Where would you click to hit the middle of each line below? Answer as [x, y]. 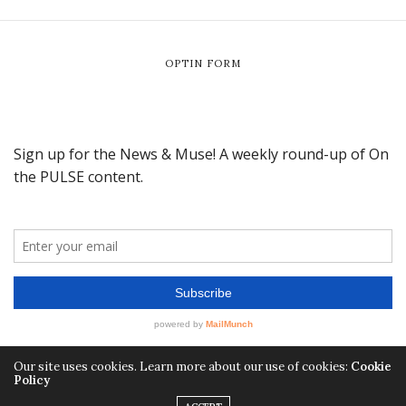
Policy [32, 380]
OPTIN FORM [203, 63]
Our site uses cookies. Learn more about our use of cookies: [182, 366]
